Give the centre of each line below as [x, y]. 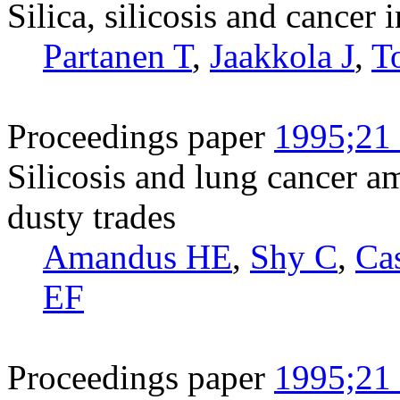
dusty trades [92, 216]
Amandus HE [137, 256]
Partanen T [117, 55]
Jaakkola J [282, 55]
